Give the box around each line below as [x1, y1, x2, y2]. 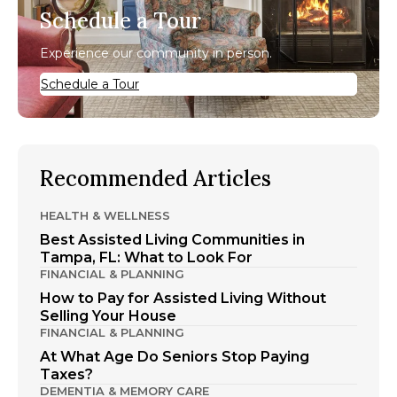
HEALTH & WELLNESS [40, 207, 170, 222]
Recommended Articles [40, 164, 271, 192]
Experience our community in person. [40, 44, 272, 61]
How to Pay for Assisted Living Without [40, 289, 326, 307]
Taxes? [40, 365, 93, 383]
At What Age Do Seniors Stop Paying [40, 347, 309, 365]
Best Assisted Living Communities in [40, 230, 305, 248]
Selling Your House [40, 307, 176, 324]
